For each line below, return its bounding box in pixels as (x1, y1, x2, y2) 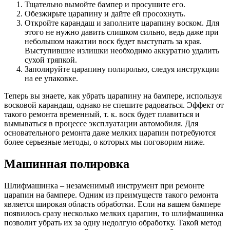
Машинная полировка (4, 157, 129, 171)
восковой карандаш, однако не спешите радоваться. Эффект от (4, 101, 224, 110)
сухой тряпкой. (25, 55, 77, 65)
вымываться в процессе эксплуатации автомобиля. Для (4, 119, 198, 128)
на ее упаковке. (25, 74, 78, 83)
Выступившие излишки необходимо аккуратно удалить (25, 46, 219, 55)
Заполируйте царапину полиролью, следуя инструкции (25, 65, 219, 74)
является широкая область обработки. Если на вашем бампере (4, 200, 221, 209)
